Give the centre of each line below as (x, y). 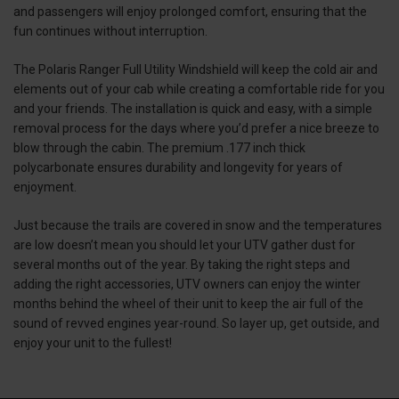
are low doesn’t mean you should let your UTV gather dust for (184, 244)
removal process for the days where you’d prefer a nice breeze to (196, 128)
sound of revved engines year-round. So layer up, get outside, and (196, 323)
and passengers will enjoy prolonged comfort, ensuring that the (190, 11)
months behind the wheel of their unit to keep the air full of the (188, 303)
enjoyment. (45, 187)
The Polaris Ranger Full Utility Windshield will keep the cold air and (195, 69)
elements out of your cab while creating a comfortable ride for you (199, 89)
